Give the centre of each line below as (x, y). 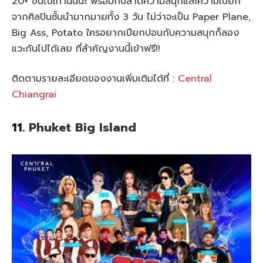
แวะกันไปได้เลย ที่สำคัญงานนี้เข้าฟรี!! (86, 48)
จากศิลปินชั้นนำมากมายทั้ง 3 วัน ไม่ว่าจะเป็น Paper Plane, (131, 17)
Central (195, 79)
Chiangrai (34, 95)
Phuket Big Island (82, 128)
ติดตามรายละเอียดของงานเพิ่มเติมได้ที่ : (95, 79)
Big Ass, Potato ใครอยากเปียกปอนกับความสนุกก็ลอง (125, 33)
